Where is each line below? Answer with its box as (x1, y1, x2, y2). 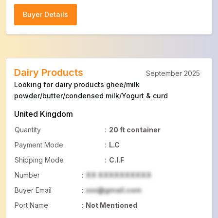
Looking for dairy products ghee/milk (14, 80, 140, 89)
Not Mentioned (86, 201, 137, 209)
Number (15, 171, 40, 179)
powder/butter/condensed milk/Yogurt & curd (14, 91, 168, 100)
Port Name (15, 201, 48, 209)
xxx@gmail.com (86, 186, 142, 194)
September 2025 (146, 69, 200, 77)
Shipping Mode (15, 156, 64, 164)
